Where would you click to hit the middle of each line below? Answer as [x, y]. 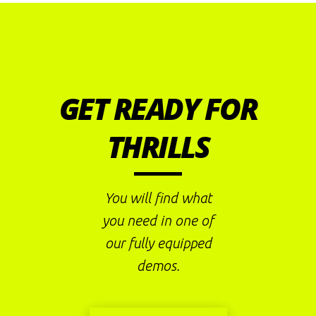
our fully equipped [158, 243]
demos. [158, 265]
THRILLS [158, 146]
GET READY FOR [158, 108]
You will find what [158, 197]
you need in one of [158, 220]
